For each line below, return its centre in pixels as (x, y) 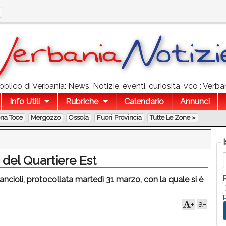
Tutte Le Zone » (173, 117)
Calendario (144, 102)
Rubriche (82, 102)
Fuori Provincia (119, 117)
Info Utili (25, 102)
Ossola (79, 117)
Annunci (195, 102)
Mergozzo (46, 117)
